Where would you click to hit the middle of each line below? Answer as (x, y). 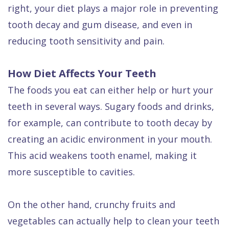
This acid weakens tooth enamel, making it (102, 156)
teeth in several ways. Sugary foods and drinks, (111, 107)
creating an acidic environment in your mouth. (110, 139)
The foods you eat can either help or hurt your (110, 90)
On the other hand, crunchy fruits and (91, 205)
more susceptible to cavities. (71, 172)
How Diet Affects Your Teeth (82, 74)
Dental (54, 7)
